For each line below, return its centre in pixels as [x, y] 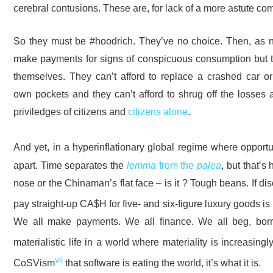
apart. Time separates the [70, 165]
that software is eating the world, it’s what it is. [162, 263]
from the [176, 165]
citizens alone [158, 111]
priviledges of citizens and [71, 111]
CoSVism [34, 263]
